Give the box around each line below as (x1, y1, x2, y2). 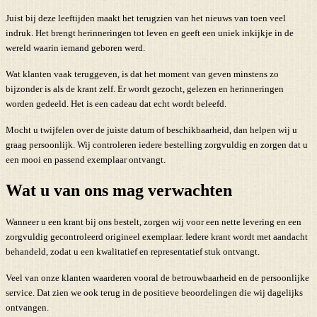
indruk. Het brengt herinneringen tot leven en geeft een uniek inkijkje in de (6, 27, 294, 38)
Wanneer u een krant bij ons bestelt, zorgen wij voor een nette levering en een (6, 216, 301, 227)
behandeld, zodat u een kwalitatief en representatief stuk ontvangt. (6, 246, 260, 257)
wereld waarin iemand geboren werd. (6, 42, 145, 53)
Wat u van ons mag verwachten (6, 180, 232, 200)
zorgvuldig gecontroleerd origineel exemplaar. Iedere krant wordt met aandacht (6, 231, 308, 242)
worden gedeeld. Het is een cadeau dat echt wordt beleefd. (6, 98, 226, 109)
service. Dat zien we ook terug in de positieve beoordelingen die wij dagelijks (6, 287, 303, 298)
